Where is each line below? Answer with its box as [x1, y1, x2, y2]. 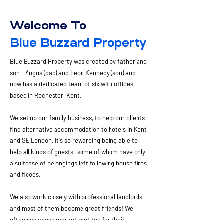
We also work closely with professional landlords [10, 193, 142, 201]
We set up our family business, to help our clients [10, 114, 145, 122]
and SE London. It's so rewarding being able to [10, 137, 137, 144]
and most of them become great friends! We [10, 204, 133, 212]
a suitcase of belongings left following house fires [10, 159, 147, 167]
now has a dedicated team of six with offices [10, 80, 133, 88]
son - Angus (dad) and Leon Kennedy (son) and [10, 69, 136, 77]
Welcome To [10, 19, 86, 31]
